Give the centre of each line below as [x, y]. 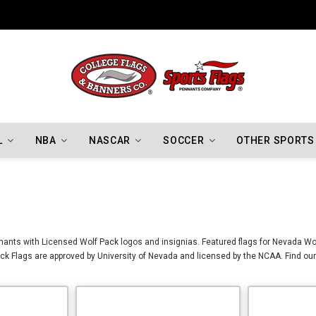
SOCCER [184, 140]
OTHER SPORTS [275, 140]
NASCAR [110, 140]
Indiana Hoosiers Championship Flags [126, 15]
